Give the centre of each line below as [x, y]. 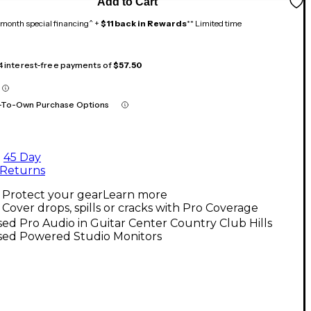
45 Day [22, 157]
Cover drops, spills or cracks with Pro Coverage [130, 208]
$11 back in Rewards [144, 23]
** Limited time [214, 23]
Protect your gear [52, 194]
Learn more [135, 194]
